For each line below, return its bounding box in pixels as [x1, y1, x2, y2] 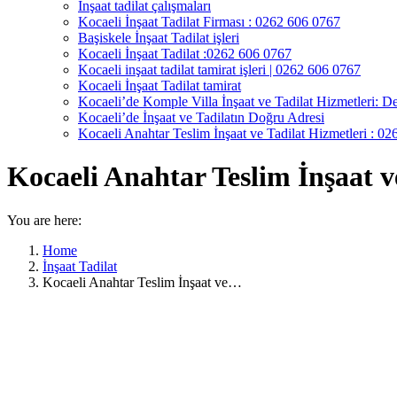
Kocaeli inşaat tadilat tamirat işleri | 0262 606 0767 [78, 62, 361, 77]
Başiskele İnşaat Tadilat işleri [78, 30, 239, 45]
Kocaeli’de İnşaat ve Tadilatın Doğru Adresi [78, 110, 324, 125]
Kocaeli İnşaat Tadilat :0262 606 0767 [78, 46, 292, 61]
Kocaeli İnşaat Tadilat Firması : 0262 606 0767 [78, 14, 340, 29]
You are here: [7, 212, 82, 228]
